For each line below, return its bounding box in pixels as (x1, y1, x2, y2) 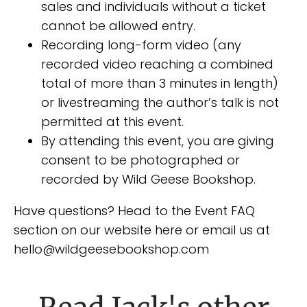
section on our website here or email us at (14, 221, 270, 238)
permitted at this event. (41, 113, 184, 130)
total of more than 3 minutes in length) (41, 75, 278, 92)
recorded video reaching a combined (41, 56, 273, 73)
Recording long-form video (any (41, 36, 241, 53)
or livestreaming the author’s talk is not (41, 94, 279, 111)
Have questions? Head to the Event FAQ (14, 202, 255, 219)
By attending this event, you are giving (41, 132, 274, 149)
